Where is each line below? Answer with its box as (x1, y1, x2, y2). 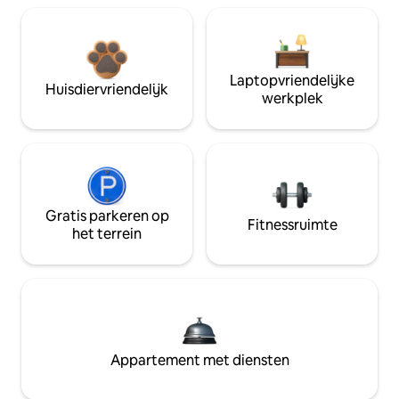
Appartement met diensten (110, 351, 289, 370)
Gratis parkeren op (45, 207, 169, 226)
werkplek (261, 89, 323, 109)
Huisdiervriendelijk (45, 80, 168, 100)
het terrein (72, 224, 142, 244)
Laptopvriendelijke (230, 71, 354, 91)
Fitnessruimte (247, 216, 338, 235)
